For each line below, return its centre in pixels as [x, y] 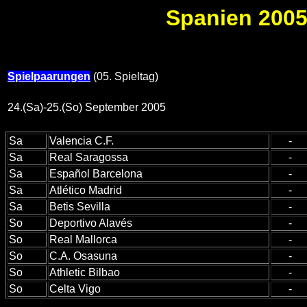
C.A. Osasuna [83, 256]
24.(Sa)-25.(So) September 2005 [87, 108]
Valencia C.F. [82, 141]
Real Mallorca [83, 240]
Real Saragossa [89, 158]
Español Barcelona [96, 174]
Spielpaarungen [49, 77]
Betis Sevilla [80, 207]
